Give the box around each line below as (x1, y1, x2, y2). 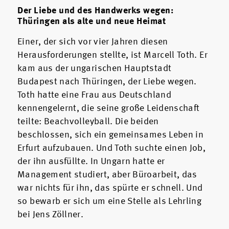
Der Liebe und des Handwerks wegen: (17, 7, 174, 16)
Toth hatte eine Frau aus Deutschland (17, 90, 171, 100)
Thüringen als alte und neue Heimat (17, 17, 166, 27)
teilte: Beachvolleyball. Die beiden (17, 117, 159, 127)
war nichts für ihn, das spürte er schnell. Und (17, 184, 203, 193)
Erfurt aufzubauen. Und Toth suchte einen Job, (17, 144, 206, 153)
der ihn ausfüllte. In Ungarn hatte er (17, 157, 165, 167)
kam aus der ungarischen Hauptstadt (17, 64, 172, 74)
